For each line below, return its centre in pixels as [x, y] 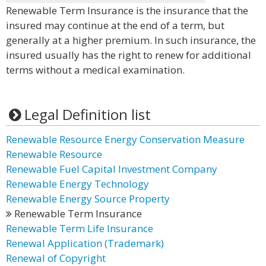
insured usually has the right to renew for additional [129, 55]
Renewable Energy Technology [77, 184]
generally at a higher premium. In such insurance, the [131, 40]
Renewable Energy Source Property [88, 199]
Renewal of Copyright [56, 258]
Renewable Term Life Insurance [80, 228]
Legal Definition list [87, 114]
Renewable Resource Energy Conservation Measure [125, 139]
